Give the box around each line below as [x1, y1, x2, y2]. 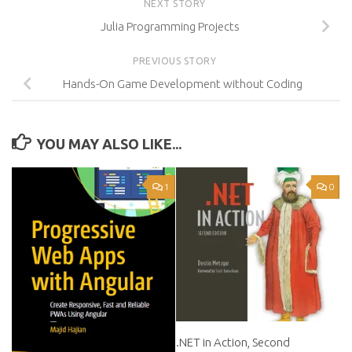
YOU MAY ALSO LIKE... [35, 135, 181, 152]
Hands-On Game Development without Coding [62, 77, 302, 91]
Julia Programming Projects [100, 20, 240, 34]
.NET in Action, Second [176, 335, 290, 349]
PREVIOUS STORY [133, 55, 219, 66]
